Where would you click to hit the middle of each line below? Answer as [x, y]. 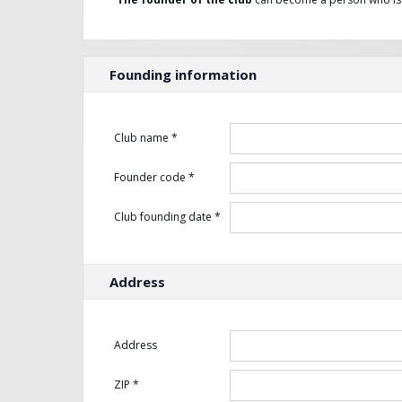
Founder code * [154, 177]
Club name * [146, 138]
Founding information [183, 74]
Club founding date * [167, 217]
